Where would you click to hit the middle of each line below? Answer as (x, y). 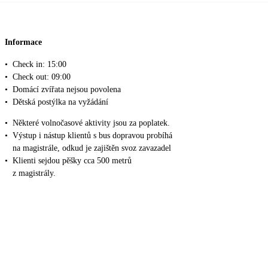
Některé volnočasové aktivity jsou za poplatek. (91, 123)
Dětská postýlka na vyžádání (60, 102)
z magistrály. (34, 173)
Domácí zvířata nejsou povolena (67, 90)
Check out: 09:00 (42, 77)
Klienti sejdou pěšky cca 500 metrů (72, 161)
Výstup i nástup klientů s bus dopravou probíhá (92, 136)
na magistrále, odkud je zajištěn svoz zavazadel (92, 148)
